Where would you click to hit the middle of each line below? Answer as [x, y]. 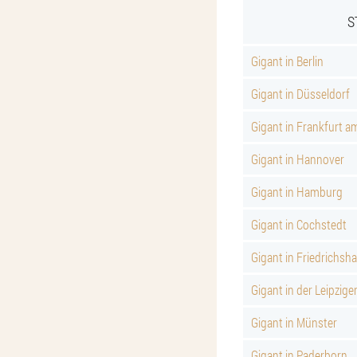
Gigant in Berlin [287, 61]
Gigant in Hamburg [297, 192]
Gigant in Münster [294, 322]
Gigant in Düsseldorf [300, 94]
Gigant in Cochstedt [299, 224]
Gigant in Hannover [298, 159]
